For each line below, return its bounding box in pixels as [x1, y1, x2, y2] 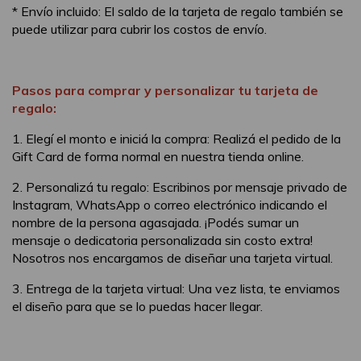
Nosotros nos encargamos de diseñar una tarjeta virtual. [12, 249, 333, 266]
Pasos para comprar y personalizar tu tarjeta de [12, 81, 318, 98]
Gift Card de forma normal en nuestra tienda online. [12, 147, 304, 164]
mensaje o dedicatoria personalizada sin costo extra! [12, 231, 313, 248]
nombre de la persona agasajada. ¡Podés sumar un [12, 214, 299, 230]
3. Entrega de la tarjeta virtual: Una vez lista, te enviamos [12, 280, 340, 297]
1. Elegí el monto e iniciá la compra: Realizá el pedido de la [12, 130, 341, 147]
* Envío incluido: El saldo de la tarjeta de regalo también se [12, 2, 343, 19]
